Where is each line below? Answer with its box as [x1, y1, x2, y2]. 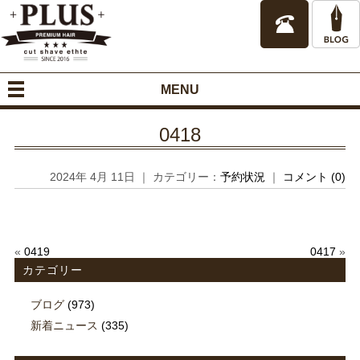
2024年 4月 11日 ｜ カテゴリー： [50, 170, 221, 183]
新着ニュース [30, 318, 98, 332]
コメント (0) [283, 170, 346, 183]
